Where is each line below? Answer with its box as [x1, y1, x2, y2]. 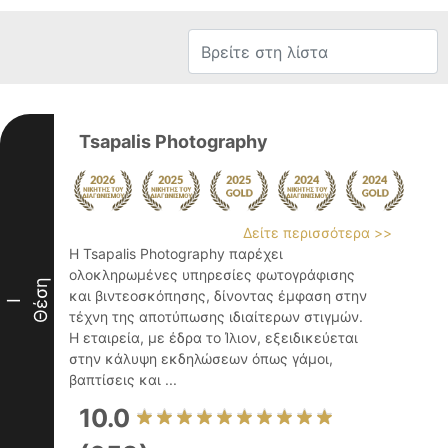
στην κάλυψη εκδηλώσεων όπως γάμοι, [69, 350, 333, 367]
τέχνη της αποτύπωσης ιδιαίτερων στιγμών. [69, 308, 363, 325]
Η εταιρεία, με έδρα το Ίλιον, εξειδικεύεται [69, 329, 358, 346]
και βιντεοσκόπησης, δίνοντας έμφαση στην [69, 287, 367, 304]
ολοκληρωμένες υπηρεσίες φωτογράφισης [69, 266, 355, 283]
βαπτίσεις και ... [69, 371, 177, 388]
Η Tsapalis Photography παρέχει [69, 245, 283, 262]
